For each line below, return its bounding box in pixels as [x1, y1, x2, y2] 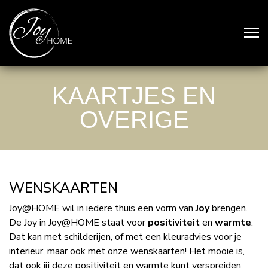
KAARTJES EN [52, 83, 216, 109]
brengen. [209, 202, 248, 215]
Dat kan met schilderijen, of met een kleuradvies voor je [9, 230, 242, 243]
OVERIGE [79, 106, 189, 133]
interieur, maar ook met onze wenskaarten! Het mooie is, [9, 245, 245, 258]
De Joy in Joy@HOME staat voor [9, 216, 148, 229]
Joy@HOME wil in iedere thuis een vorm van [9, 202, 196, 215]
